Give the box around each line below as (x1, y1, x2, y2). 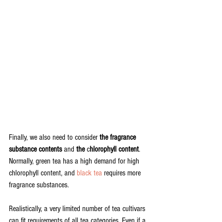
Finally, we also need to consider (9, 133, 100, 142)
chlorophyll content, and (9, 168, 77, 178)
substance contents (9, 145, 62, 154)
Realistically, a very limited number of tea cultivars (9, 204, 147, 214)
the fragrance (100, 133, 138, 142)
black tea (77, 168, 102, 178)
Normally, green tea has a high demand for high (9, 157, 141, 166)
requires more (102, 168, 143, 178)
